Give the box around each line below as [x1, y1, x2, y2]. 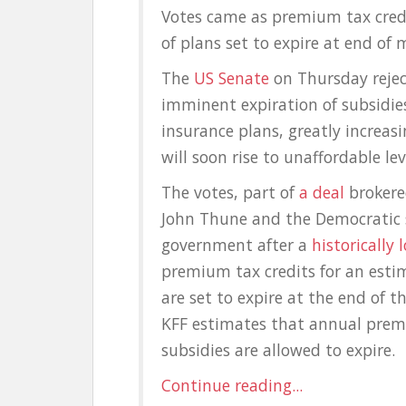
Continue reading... [161, 374, 303, 396]
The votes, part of [161, 181, 299, 203]
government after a [161, 234, 312, 256]
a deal [299, 181, 344, 203]
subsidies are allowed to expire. [161, 339, 395, 361]
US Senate [194, 67, 269, 89]
